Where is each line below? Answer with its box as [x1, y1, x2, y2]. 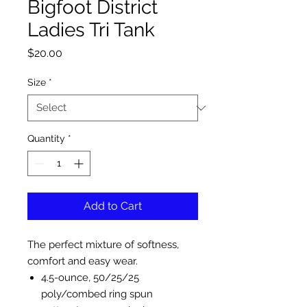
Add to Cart [84, 199, 142, 212]
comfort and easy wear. [27, 255, 140, 267]
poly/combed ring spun [41, 288, 153, 300]
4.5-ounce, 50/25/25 [41, 271, 139, 284]
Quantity [27, 133, 65, 144]
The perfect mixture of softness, [27, 238, 179, 251]
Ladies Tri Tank [27, 19, 155, 41]
